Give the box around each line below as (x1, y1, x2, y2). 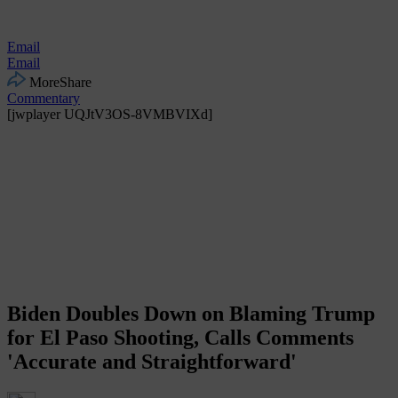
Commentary (7, 90, 80, 106)
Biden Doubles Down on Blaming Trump (7, 301, 375, 325)
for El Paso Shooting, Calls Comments (7, 325, 354, 349)
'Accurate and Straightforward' (7, 349, 297, 373)
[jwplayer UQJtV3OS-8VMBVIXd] (7, 106, 212, 122)
